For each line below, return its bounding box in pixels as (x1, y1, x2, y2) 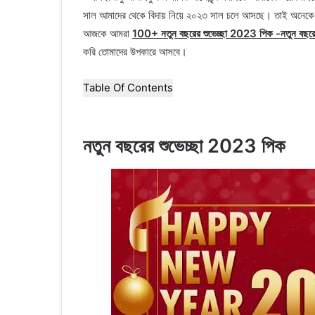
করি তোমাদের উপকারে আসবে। (83, 45, 187, 58)
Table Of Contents (83, 81, 173, 94)
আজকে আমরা (83, 27, 132, 40)
